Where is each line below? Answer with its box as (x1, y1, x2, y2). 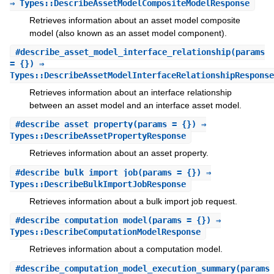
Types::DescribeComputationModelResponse (9, 227, 201, 237)
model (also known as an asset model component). (29, 28, 227, 38)
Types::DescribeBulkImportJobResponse (9, 179, 186, 189)
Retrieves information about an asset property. (29, 148, 209, 158)
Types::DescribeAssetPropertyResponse (9, 131, 186, 141)
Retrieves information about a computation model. (29, 244, 223, 254)
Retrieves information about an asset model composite (29, 15, 240, 25)
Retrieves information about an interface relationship (29, 87, 232, 97)
